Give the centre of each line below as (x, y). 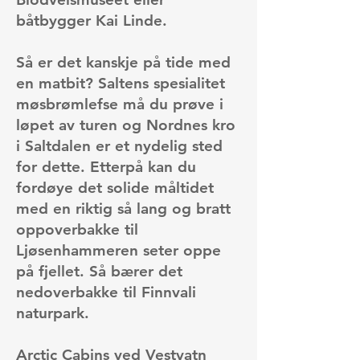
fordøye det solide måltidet (115, 188)
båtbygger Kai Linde (89, 20)
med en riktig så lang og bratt (123, 209)
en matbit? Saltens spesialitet (121, 83)
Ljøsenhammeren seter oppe (119, 250)
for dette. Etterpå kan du (106, 167)
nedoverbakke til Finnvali (106, 292)
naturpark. (53, 313)
